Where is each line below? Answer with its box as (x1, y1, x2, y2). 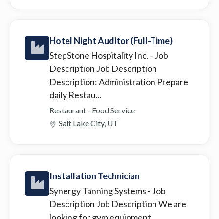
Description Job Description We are (49, 198, 186, 209)
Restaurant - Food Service (49, 105, 135, 115)
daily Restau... (49, 89, 102, 100)
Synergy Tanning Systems (49, 185, 148, 196)
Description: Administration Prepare (49, 76, 188, 87)
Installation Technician (49, 170, 140, 181)
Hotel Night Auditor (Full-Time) (49, 35, 173, 46)
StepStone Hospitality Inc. (49, 49, 150, 61)
